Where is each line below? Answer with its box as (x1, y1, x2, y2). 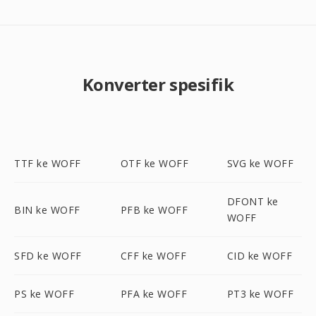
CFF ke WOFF (120, 249, 187, 262)
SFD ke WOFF (14, 249, 82, 262)
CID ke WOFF (226, 249, 293, 262)
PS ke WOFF (14, 287, 74, 300)
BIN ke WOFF (14, 202, 80, 217)
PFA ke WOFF (120, 287, 188, 300)
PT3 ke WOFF (226, 287, 294, 300)
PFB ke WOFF (120, 202, 188, 217)
